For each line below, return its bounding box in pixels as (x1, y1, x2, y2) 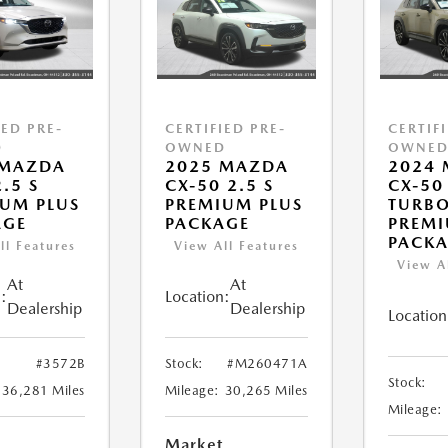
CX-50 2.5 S (164, 176, 274, 196)
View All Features (173, 239, 299, 254)
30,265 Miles (224, 383, 308, 399)
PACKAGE (164, 214, 250, 234)
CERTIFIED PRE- (164, 121, 286, 137)
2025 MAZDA (164, 157, 289, 177)
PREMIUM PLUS (164, 195, 303, 215)
